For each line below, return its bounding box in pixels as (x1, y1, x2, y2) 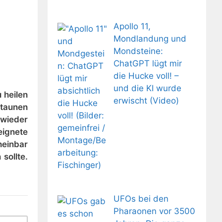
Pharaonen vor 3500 (113, 206, 195, 217)
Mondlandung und (113, 33, 186, 44)
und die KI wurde (113, 83, 181, 93)
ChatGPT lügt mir (113, 58, 182, 68)
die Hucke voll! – (113, 70, 179, 81)
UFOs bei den (113, 194, 168, 204)
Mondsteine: (113, 46, 163, 56)
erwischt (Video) (113, 95, 179, 106)
